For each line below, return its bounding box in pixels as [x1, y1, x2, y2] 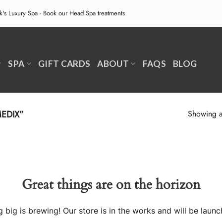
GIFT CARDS [38, 58, 91, 69]
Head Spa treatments [69, 8, 125, 18]
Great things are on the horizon [22, 175, 200, 194]
